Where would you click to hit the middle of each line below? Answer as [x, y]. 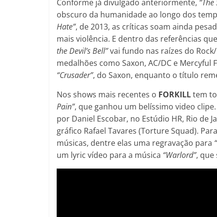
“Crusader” [75, 75]
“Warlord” [179, 155]
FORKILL [176, 94]
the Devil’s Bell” [83, 51]
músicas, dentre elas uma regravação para [135, 143]
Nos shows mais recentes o [108, 94]
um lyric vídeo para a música [110, 155]
